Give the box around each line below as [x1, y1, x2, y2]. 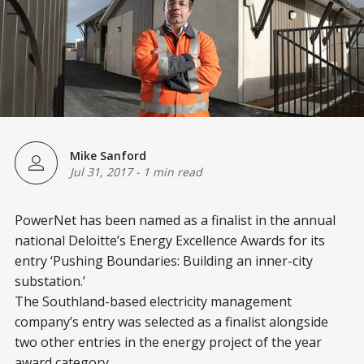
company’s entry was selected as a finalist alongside [15, 313, 328, 331]
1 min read [143, 163, 202, 180]
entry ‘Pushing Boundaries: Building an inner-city [15, 252, 313, 270]
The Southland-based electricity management [15, 292, 292, 310]
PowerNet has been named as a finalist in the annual [15, 211, 336, 229]
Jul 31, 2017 [70, 163, 132, 180]
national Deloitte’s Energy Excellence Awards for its [15, 232, 325, 249]
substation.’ [15, 272, 85, 290]
